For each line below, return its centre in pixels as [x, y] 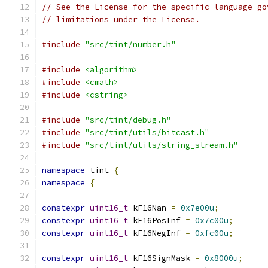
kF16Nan [150, 208]
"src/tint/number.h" [130, 45]
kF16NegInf [157, 233]
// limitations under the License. [121, 19]
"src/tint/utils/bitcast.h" [147, 133]
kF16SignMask [162, 258]
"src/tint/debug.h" [128, 120]
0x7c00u [212, 220]
